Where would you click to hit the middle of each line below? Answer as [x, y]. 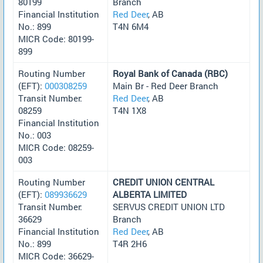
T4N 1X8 [129, 110]
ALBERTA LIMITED [150, 194]
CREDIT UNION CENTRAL [163, 182]
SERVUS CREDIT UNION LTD [169, 206]
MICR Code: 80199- [56, 38]
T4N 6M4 [131, 26]
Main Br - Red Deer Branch [166, 85]
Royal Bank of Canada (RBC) [170, 73]
